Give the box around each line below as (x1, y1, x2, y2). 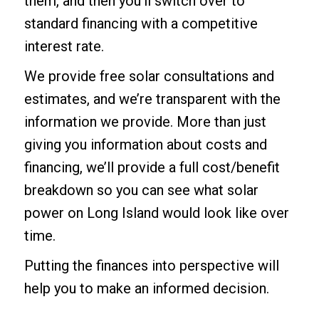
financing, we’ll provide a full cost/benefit (23, 158, 280, 176)
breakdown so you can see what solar (23, 181, 258, 199)
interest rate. (23, 37, 104, 55)
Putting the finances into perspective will (23, 256, 279, 274)
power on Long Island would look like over (23, 204, 289, 221)
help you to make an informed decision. (23, 279, 269, 297)
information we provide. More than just (23, 113, 266, 130)
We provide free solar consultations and (23, 67, 274, 85)
